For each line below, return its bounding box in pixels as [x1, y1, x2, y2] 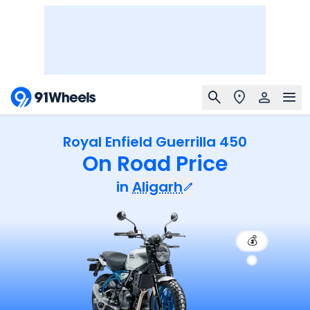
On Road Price [82, 149, 228, 179]
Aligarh [132, 177, 183, 197]
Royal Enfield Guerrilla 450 [63, 132, 247, 152]
